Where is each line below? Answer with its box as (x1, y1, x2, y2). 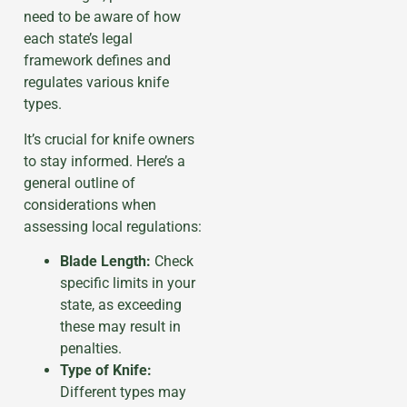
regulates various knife (24, 74, 169, 92)
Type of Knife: (60, 362, 152, 380)
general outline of (24, 174, 135, 192)
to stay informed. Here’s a (24, 152, 185, 170)
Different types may (60, 383, 186, 402)
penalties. (60, 340, 122, 358)
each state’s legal (24, 30, 133, 48)
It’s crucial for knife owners (24, 130, 194, 148)
